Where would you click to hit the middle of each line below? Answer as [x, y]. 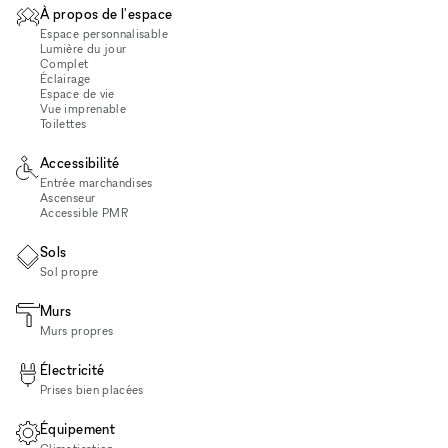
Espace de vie [77, 93]
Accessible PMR [84, 212]
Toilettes [63, 123]
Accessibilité [80, 162]
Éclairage [65, 78]
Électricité [72, 369]
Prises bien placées [92, 389]
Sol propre [69, 271]
